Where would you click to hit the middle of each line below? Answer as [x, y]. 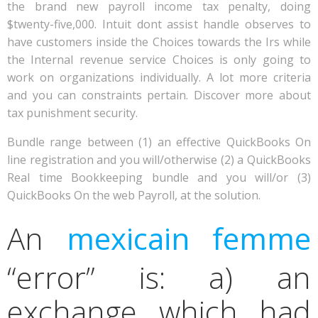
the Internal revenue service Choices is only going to [159, 60]
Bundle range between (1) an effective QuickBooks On [159, 142]
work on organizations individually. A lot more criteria [159, 77]
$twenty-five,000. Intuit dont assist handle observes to [159, 24]
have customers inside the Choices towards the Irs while [159, 42]
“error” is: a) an [159, 277]
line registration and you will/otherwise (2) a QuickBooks [159, 160]
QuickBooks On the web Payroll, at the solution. [134, 195]
